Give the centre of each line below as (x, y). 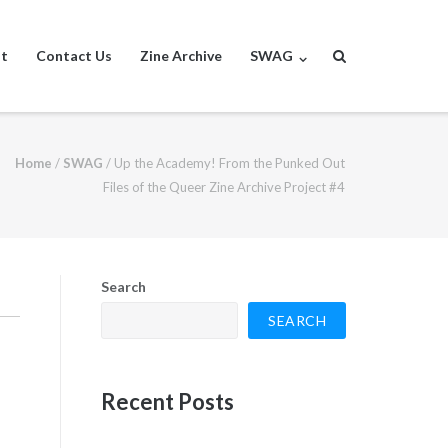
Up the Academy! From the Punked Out (229, 162)
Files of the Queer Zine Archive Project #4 (224, 186)
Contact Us (74, 55)
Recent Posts (167, 401)
